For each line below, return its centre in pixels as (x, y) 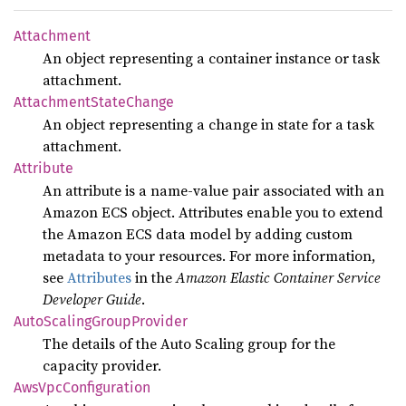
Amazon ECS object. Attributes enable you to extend (213, 212)
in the (154, 277)
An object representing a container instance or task (211, 58)
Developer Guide (92, 299)
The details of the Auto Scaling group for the (189, 343)
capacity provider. (102, 365)
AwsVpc (38, 387)
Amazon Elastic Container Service (278, 277)
